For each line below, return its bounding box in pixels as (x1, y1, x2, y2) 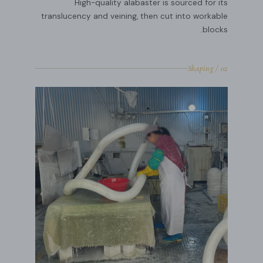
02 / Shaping (220, 63, 228, 73)
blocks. (203, 24, 228, 35)
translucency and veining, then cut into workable (41, 11, 228, 21)
